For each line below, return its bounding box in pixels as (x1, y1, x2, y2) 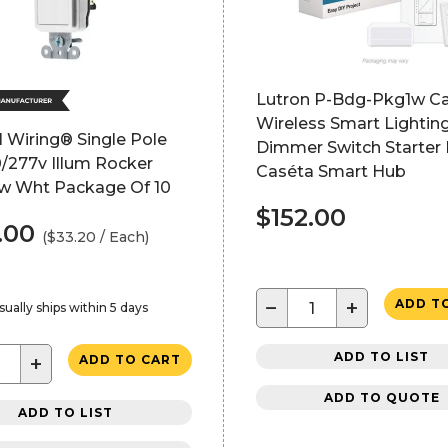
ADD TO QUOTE (323, 389, 440, 405)
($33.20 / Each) (42, 228, 149, 246)
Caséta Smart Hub (255, 162, 406, 181)
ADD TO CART (78, 352, 181, 367)
